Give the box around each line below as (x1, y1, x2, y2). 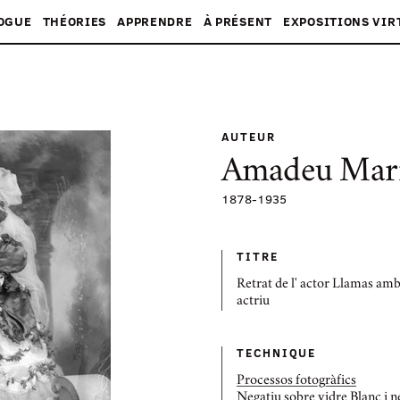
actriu (237, 296, 270, 308)
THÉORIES (42, 12, 107, 29)
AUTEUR (221, 129, 276, 145)
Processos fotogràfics (237, 375, 356, 387)
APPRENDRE (117, 12, 193, 29)
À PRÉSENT (203, 12, 272, 29)
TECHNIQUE (237, 345, 317, 361)
